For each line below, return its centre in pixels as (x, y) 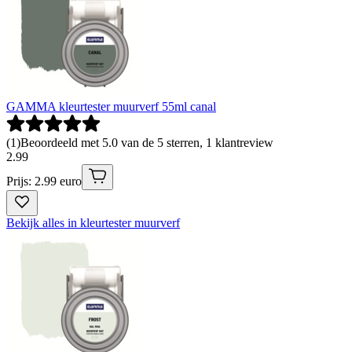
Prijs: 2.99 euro (44, 181)
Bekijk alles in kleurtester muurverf (93, 222)
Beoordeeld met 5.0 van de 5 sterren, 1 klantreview (147, 142)
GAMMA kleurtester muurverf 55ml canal (111, 106)
